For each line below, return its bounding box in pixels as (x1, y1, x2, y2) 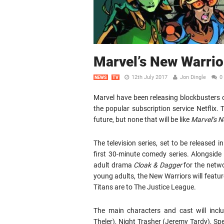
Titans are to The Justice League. (93, 183, 196, 191)
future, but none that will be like (93, 115, 191, 123)
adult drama (93, 161, 134, 169)
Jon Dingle (180, 74, 206, 80)
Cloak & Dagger (133, 161, 182, 169)
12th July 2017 (131, 74, 167, 80)
